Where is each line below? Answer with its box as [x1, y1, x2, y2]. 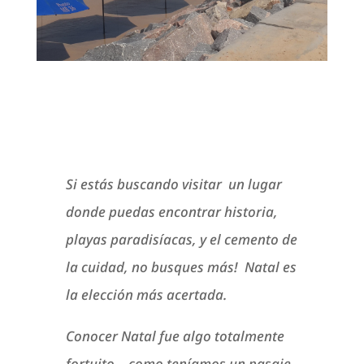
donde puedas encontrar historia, [65, 202, 278, 222]
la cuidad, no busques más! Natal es [65, 258, 297, 277]
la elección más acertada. [65, 285, 227, 305]
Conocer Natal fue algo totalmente [65, 327, 284, 346]
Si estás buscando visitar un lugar [65, 175, 282, 194]
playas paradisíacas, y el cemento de [65, 230, 297, 249]
